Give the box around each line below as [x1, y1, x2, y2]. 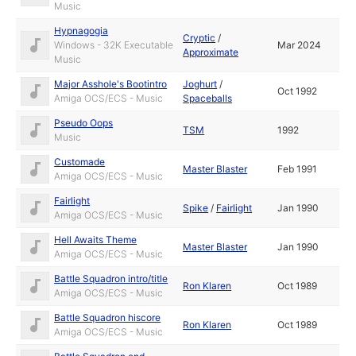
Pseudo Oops [54, 117, 114, 129]
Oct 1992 [277, 85, 318, 97]
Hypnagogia [54, 25, 109, 37]
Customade [54, 156, 106, 168]
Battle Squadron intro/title [54, 273, 168, 284]
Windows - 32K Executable [54, 39, 174, 51]
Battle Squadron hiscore [54, 311, 161, 323]
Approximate [183, 46, 239, 58]
